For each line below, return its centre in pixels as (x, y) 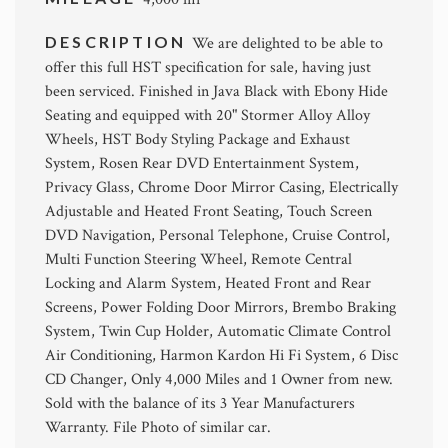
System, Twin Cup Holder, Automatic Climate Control (218, 331)
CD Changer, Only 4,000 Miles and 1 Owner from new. (219, 379)
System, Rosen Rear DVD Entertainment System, (202, 163)
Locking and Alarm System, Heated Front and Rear (208, 283)
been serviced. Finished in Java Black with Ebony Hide (216, 91)
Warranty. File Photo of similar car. (158, 427)
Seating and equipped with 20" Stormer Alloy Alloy (207, 115)
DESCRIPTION (119, 41)
